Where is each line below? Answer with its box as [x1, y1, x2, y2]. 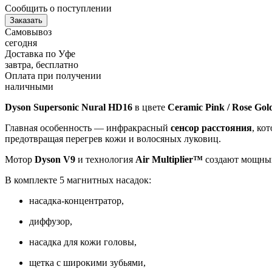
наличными [5, 81, 53, 92]
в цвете [132, 101, 168, 112]
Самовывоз [5, 26, 52, 37]
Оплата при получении [5, 70, 101, 81]
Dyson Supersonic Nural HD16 [5, 101, 132, 112]
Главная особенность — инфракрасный [5, 122, 171, 133]
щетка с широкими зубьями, [29, 257, 146, 268]
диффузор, [29, 216, 72, 226]
